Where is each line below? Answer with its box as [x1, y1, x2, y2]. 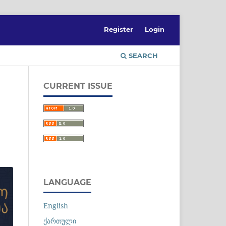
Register [104, 25, 134, 33]
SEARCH [127, 51, 158, 60]
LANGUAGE [43, 177, 91, 187]
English [43, 200, 68, 210]
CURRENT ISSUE [43, 81, 112, 91]
